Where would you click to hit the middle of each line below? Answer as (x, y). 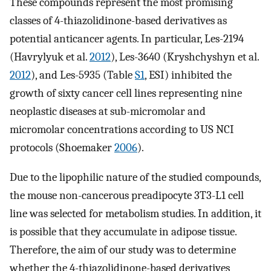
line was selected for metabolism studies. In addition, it (135, 213)
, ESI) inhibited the (188, 75)
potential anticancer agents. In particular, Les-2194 (127, 38)
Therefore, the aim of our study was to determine (123, 250)
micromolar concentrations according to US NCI (122, 129)
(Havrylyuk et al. (50, 57)
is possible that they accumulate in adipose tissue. (123, 231)
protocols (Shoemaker (62, 147)
